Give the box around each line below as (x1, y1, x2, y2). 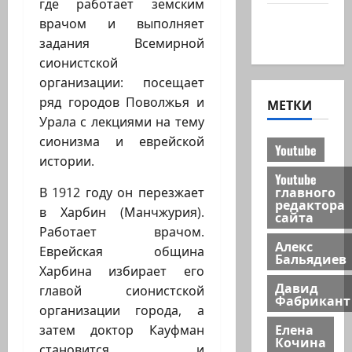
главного (274, 181, 335, 201)
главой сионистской (39, 282, 204, 300)
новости (266, 29, 322, 49)
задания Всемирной (39, 35, 204, 53)
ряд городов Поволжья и (39, 93, 204, 112)
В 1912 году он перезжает (39, 184, 204, 202)
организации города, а (39, 302, 204, 320)
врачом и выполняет (39, 15, 204, 33)
